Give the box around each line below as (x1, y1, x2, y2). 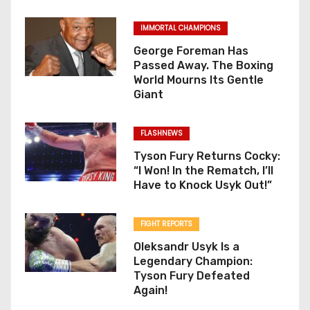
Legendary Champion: (133, 254, 253, 268)
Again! (133, 283, 167, 297)
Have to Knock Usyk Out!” (133, 178, 272, 192)
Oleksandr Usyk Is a (133, 239, 239, 253)
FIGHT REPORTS (140, 218, 192, 229)
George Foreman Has (133, 44, 248, 57)
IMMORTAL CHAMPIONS (140, 22, 221, 33)
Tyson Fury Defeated (133, 268, 250, 282)
